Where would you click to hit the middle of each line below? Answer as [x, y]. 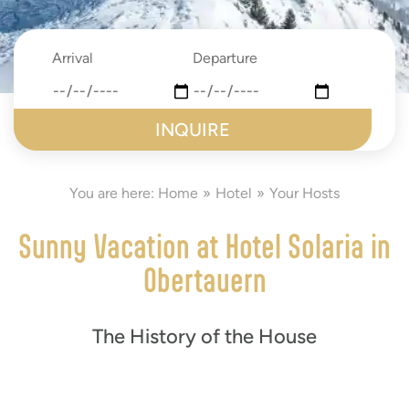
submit [35, 116]
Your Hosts [304, 193]
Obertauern [204, 279]
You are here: [114, 193]
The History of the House [204, 336]
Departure [225, 58]
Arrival [73, 58]
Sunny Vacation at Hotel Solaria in [204, 246]
